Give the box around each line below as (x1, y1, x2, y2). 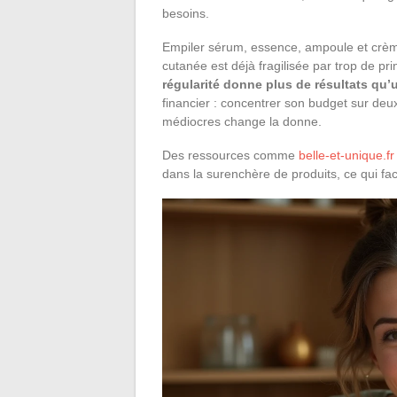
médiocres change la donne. (162, 113, 322, 128)
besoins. (162, 5, 209, 20)
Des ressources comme (162, 147, 299, 162)
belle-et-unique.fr (299, 147, 394, 162)
